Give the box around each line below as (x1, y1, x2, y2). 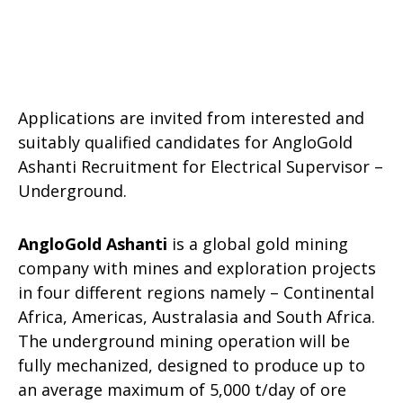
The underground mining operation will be (18, 330, 350, 352)
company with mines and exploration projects (18, 257, 376, 279)
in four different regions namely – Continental (18, 282, 374, 303)
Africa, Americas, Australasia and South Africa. (18, 306, 375, 327)
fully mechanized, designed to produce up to (18, 354, 365, 376)
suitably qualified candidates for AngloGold (18, 131, 353, 153)
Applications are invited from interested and (18, 107, 364, 129)
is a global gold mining (167, 233, 348, 255)
